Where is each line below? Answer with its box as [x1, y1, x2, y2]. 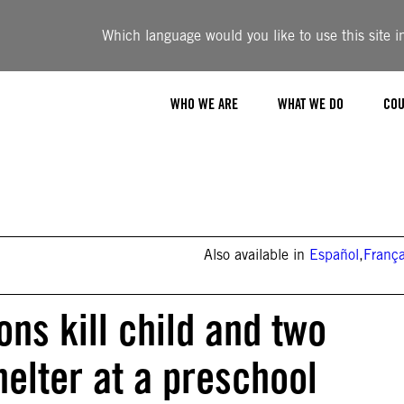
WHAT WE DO [278, 95, 344, 113]
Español [309, 246, 360, 263]
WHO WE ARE [170, 95, 238, 113]
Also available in [204, 246, 310, 263]
